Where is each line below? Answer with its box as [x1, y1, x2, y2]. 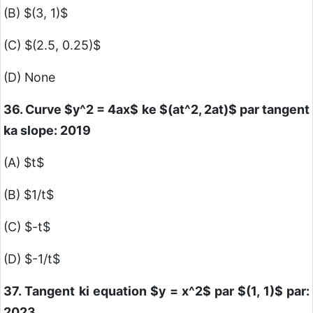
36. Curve [3, 102, 65, 117]
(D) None [3, 70, 55, 85]
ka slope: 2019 [3, 123, 91, 138]
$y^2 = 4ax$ [64, 102, 139, 117]
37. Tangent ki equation [3, 284, 151, 299]
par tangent [236, 102, 310, 117]
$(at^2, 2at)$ [159, 102, 237, 117]
